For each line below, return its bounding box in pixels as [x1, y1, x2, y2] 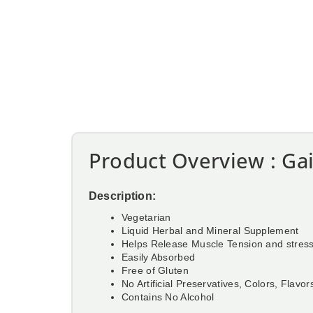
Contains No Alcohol [121, 291, 214, 303]
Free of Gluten [121, 264, 189, 276]
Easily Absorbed [121, 251, 196, 263]
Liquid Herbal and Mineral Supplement [121, 224, 299, 236]
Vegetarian [121, 211, 171, 223]
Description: [88, 189, 159, 202]
